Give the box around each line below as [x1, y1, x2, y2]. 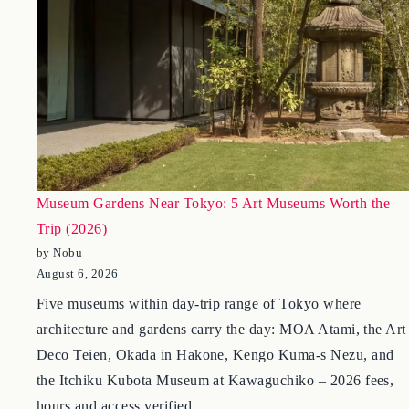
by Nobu [37, 292, 83, 307]
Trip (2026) [37, 267, 108, 284]
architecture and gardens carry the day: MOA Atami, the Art [37, 368, 406, 384]
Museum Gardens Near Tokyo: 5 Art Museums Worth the [37, 242, 391, 258]
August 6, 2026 [37, 313, 119, 328]
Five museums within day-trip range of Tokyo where [37, 342, 362, 359]
